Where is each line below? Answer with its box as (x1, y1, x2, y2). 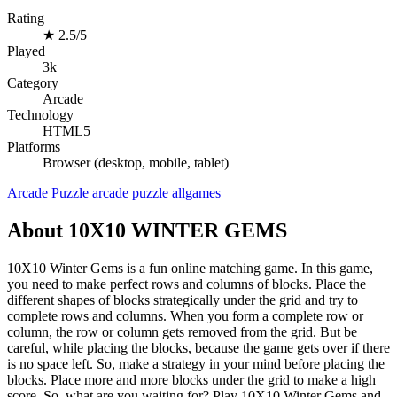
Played (7, 43, 45, 59)
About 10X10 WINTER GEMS (7, 218, 287, 242)
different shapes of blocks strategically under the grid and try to (7, 292, 358, 307)
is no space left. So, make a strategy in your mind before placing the (7, 355, 385, 371)
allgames (172, 185, 221, 201)
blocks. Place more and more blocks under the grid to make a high (7, 371, 376, 387)
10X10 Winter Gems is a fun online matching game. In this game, (7, 260, 373, 276)
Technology (7, 107, 74, 123)
